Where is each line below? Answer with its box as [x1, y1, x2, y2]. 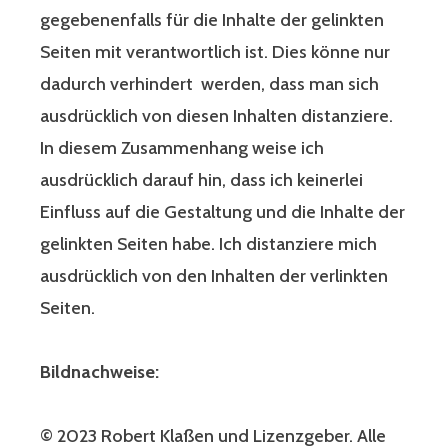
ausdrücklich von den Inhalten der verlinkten [40, 265, 388, 288]
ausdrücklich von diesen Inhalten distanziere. [40, 105, 393, 128]
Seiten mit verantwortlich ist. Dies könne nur [40, 41, 390, 64]
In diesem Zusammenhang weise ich [40, 137, 324, 160]
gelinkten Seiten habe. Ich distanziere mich [40, 233, 377, 256]
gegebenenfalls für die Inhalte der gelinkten [40, 9, 384, 32]
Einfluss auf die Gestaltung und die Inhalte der [40, 201, 405, 224]
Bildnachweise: [40, 361, 159, 384]
